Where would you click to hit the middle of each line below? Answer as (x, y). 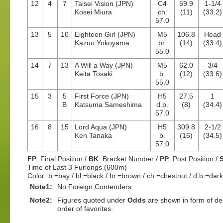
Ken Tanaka (93, 135)
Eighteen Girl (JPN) (105, 34)
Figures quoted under (92, 200)
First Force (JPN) (102, 96)
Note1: (41, 187)
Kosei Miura (93, 12)
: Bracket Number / (129, 159)
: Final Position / (62, 159)
